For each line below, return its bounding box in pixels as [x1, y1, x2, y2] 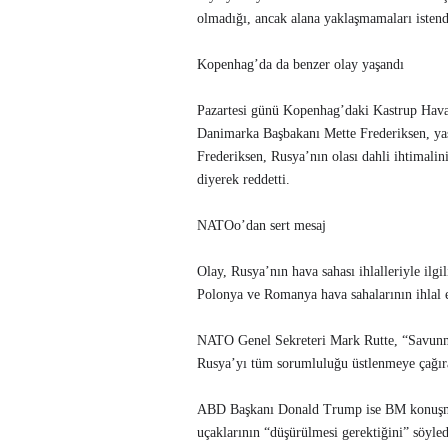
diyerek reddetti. [197, 171, 290, 187]
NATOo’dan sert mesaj [197, 217, 326, 233]
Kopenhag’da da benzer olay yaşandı [197, 56, 404, 72]
